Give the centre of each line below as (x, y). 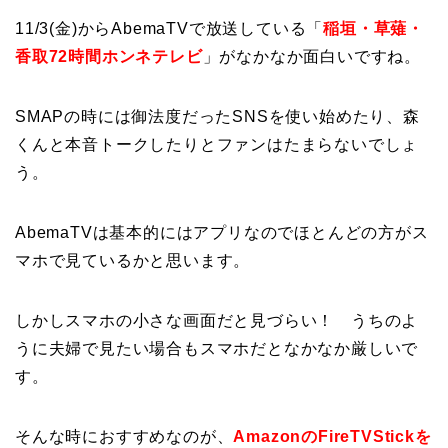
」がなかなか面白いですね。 (312, 57)
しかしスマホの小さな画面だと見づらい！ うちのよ (217, 321)
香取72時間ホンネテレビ (109, 57)
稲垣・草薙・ (374, 29)
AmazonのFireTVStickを (332, 437)
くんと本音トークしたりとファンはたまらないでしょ (217, 145)
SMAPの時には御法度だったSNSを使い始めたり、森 (217, 117)
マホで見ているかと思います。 (133, 261)
